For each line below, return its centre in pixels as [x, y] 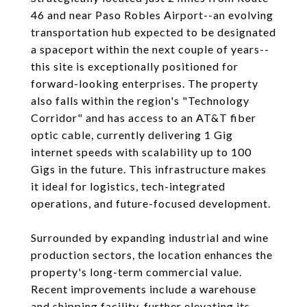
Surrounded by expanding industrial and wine [150, 237]
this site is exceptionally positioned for [135, 66]
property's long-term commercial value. [136, 272]
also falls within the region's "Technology [140, 100]
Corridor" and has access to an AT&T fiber [144, 118]
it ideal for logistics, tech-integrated [128, 186]
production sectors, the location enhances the [152, 255]
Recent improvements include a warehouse [144, 289]
